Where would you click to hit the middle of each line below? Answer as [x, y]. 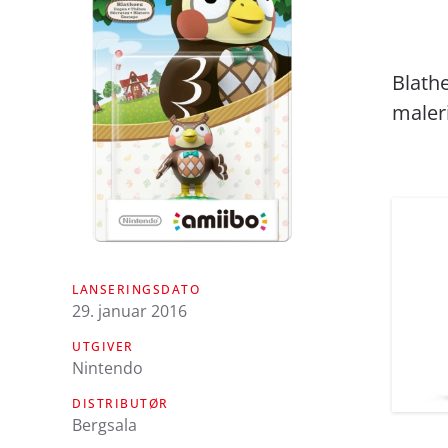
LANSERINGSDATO [136, 289]
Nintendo [107, 367]
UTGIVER [103, 346]
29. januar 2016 [129, 310]
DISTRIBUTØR [120, 403]
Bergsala [104, 424]
